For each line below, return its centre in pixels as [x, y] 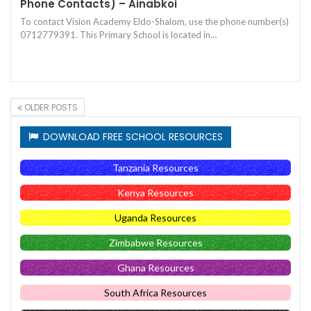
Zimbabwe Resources [155, 242]
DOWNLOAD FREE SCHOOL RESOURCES [132, 137]
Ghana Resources [155, 267]
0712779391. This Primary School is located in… [118, 35]
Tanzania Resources [155, 167]
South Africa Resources [155, 292]
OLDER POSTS [50, 108]
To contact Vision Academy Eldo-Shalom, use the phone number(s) [154, 22]
